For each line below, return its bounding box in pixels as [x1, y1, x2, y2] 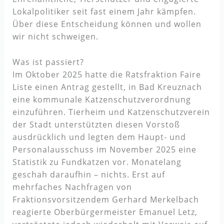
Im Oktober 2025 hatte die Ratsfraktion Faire [12, 68, 201, 80]
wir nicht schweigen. [12, 31, 98, 42]
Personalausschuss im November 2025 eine [12, 143, 196, 155]
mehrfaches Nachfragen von [12, 181, 132, 192]
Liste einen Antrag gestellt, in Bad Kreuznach [12, 81, 202, 92]
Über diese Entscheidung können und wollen [12, 18, 201, 29]
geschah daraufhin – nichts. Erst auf [12, 168, 165, 180]
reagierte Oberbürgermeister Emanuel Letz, [12, 206, 197, 217]
